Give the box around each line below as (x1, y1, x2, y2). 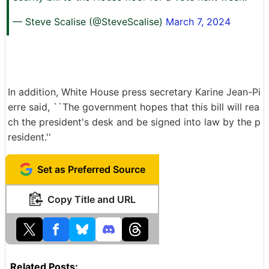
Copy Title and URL (47, 193, 136, 206)
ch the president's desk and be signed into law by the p (8, 116, 261, 128)
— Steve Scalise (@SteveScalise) (13, 16, 166, 28)
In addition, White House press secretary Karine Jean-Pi (8, 86, 261, 98)
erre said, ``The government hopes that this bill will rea (8, 101, 259, 113)
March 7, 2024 (166, 16, 231, 28)
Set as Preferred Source (37, 163, 145, 176)
